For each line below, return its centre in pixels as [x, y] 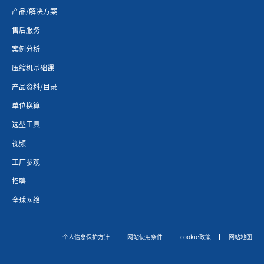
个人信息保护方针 [86, 236]
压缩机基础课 [33, 67]
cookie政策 [196, 236]
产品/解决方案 [34, 11]
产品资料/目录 [34, 86]
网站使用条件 [145, 236]
